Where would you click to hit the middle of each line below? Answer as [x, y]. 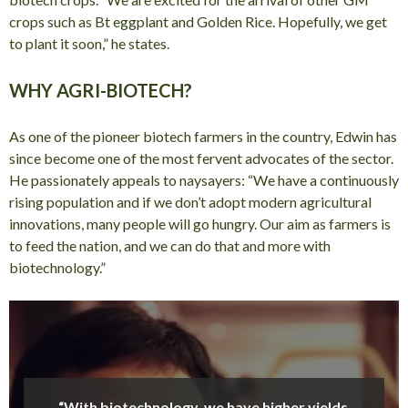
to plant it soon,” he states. [89, 43]
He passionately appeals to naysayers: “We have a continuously [204, 179]
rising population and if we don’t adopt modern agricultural [190, 201]
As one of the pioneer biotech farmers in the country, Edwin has [203, 136]
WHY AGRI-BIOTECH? [101, 90]
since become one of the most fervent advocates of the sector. [201, 158]
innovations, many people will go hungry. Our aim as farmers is [200, 223]
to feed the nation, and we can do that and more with [170, 245]
